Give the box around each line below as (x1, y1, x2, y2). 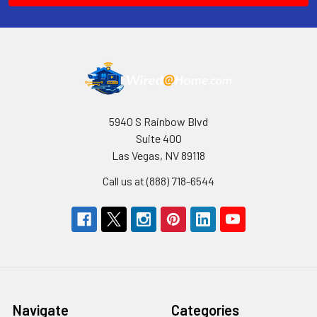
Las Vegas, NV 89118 (112, 148, 205, 162)
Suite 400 (135, 131, 182, 145)
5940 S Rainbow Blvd (109, 114, 208, 128)
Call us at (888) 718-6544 (103, 173, 214, 188)
